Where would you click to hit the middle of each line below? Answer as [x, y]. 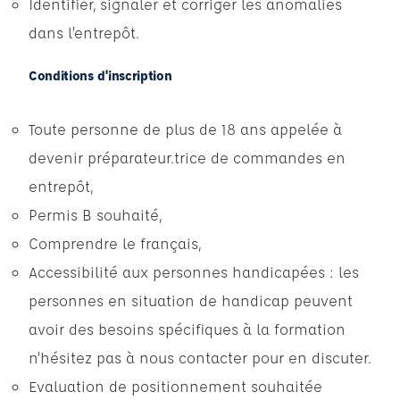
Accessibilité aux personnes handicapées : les [194, 272]
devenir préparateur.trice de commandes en [187, 158]
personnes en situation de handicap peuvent [191, 300]
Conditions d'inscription [100, 75]
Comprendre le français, [115, 243]
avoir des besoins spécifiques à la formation [187, 329]
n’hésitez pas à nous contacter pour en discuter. [200, 358]
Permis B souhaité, [95, 215]
